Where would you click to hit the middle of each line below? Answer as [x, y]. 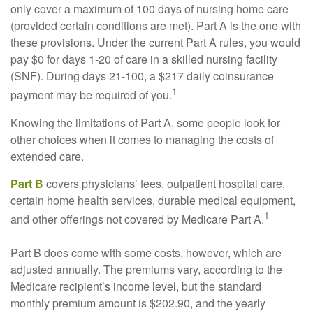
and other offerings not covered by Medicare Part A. [137, 219]
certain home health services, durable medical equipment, [153, 200]
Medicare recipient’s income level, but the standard [136, 286]
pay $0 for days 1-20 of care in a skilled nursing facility [144, 59]
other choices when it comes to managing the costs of [142, 139]
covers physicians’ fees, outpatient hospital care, [164, 183]
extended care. [47, 156]
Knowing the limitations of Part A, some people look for [145, 122]
